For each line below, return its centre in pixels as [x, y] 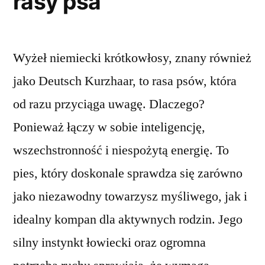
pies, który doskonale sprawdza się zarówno [128, 174]
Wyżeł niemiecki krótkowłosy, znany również [132, 58]
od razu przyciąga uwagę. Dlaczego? [109, 104]
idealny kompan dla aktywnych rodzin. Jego [128, 220]
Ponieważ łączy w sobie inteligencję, [109, 127]
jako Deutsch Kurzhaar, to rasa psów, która [125, 81]
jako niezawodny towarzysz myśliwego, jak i [130, 197]
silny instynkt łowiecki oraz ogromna [109, 243]
